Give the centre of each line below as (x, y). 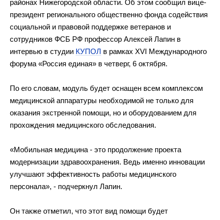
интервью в (29, 51)
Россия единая (67, 64)
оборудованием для (163, 113)
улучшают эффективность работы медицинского (93, 174)
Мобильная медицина (51, 150)
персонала (28, 186)
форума (24, 64)
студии (63, 51)
